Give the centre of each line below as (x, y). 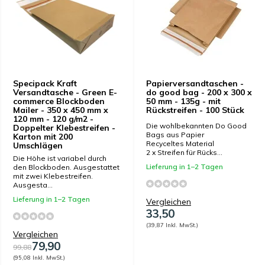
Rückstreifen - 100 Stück (195, 110)
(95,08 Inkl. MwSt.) (39, 257)
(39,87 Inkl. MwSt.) (172, 225)
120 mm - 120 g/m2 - (53, 119)
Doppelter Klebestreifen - (64, 128)
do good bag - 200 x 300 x (199, 92)
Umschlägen (38, 146)
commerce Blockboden (59, 101)
